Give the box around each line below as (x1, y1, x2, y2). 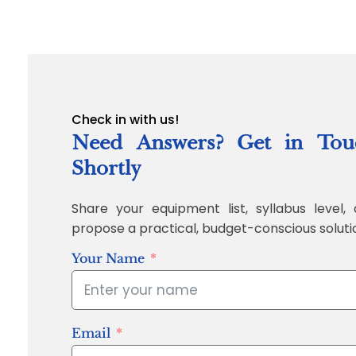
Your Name (71, 250, 145, 266)
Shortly (71, 154, 141, 182)
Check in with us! (71, 110, 179, 130)
